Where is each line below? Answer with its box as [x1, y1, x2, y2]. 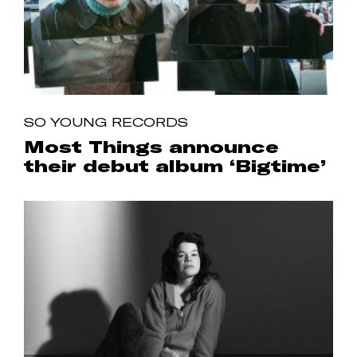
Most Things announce [24, 136, 279, 156]
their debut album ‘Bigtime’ [24, 155, 326, 175]
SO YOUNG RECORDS [24, 114, 188, 129]
